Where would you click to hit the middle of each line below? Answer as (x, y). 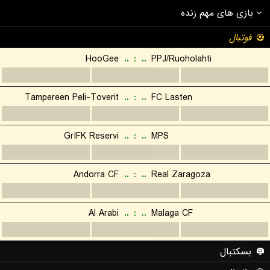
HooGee (102, 59)
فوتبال (240, 38)
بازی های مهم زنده (218, 13)
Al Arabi (104, 213)
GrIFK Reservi (91, 136)
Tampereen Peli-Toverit (72, 98)
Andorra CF (96, 175)
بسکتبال (236, 252)
